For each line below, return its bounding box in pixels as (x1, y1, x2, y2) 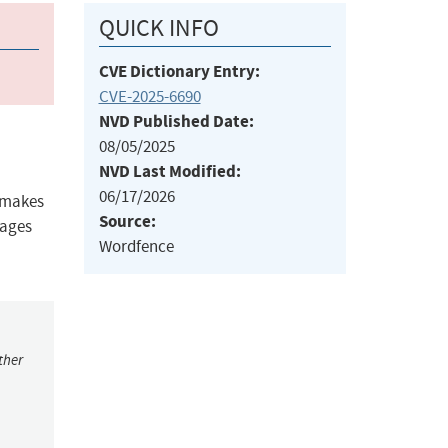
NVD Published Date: (98, 110, 254, 134)
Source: (98, 210, 156, 234)
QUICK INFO (98, 13, 219, 44)
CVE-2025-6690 (98, 86, 201, 108)
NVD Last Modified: (98, 160, 241, 184)
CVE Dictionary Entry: (98, 60, 260, 84)
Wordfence (98, 236, 174, 258)
